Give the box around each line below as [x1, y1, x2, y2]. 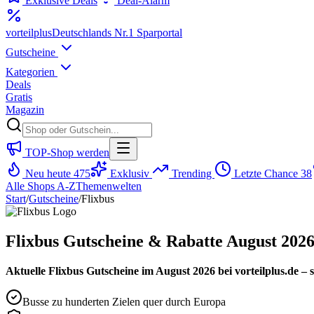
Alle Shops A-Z [6, 180, 76, 192]
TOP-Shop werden [22, 146, 109, 158]
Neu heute [22, 168, 74, 179]
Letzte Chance [231, 168, 301, 179]
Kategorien [6, 66, 57, 78]
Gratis [6, 91, 32, 103]
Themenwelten [76, 180, 142, 192]
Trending [169, 168, 214, 179]
